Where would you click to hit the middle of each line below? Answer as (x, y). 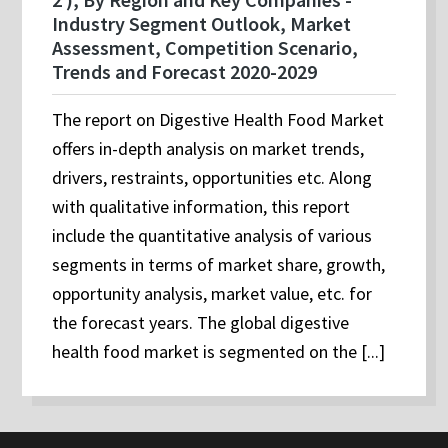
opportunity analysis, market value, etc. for (212, 294)
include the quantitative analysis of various (212, 236)
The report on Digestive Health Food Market (218, 120)
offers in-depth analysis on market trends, (208, 149)
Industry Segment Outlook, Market (202, 24)
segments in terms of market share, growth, (219, 265)
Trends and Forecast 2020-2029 (185, 72)
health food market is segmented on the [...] (219, 352)
